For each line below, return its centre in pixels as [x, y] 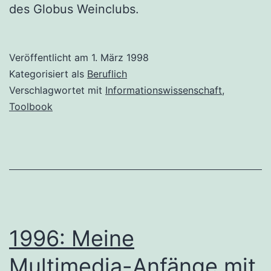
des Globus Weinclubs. [74, 9]
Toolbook [31, 106]
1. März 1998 [120, 57]
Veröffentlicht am [50, 57]
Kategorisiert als [48, 73]
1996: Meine [72, 238]
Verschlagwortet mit [57, 90]
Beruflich [107, 73]
